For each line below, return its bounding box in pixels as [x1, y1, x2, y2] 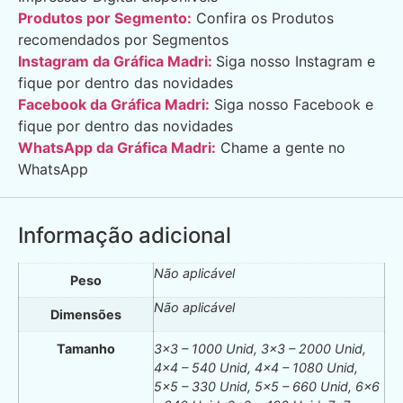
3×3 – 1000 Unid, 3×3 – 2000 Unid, [154, 341, 366, 357]
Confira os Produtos [192, 9, 334, 28]
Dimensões [50, 307, 121, 323]
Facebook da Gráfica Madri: [18, 95, 210, 114]
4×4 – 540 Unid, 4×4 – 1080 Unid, [154, 360, 358, 376]
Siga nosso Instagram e [216, 52, 375, 71]
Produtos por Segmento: [18, 9, 192, 28]
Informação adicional [18, 222, 231, 249]
